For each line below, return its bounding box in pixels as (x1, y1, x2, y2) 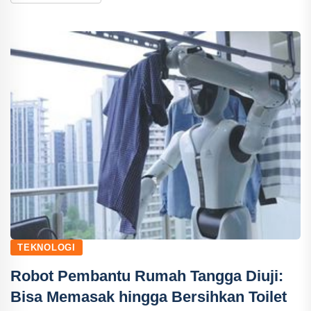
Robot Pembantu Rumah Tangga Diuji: (10, 267, 283, 285)
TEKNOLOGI (17, 242, 76, 253)
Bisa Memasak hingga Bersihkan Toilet (10, 288, 287, 305)
